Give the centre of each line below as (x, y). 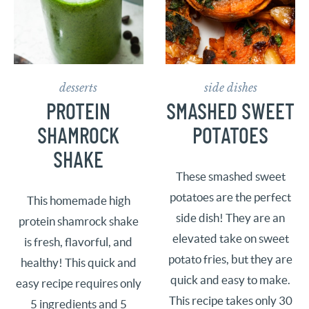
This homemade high (78, 201)
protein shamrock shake (78, 222)
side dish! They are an (231, 218)
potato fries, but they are (231, 260)
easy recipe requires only (78, 284)
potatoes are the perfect (231, 198)
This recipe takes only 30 (230, 301)
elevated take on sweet (230, 239)
